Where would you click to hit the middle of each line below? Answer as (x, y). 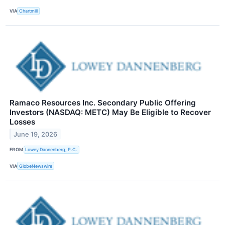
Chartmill (29, 11)
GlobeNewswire (36, 166)
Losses (22, 122)
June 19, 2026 (36, 134)
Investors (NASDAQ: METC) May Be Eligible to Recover (110, 112)
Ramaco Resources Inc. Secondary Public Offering (103, 102)
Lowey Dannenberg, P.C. (51, 150)
